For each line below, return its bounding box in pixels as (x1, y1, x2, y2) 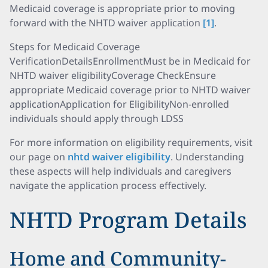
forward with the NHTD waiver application (10, 16, 203, 29)
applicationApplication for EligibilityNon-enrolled (10, 98, 229, 111)
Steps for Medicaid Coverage (10, 40, 140, 53)
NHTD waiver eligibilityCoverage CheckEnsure (10, 69, 216, 82)
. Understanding (170, 150, 244, 163)
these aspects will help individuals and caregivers (10, 165, 232, 178)
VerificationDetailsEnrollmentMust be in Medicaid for (10, 54, 251, 68)
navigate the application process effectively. (10, 179, 206, 192)
